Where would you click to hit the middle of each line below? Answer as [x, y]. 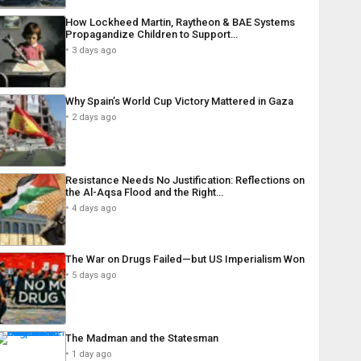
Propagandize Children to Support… [151, 35]
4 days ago [94, 209]
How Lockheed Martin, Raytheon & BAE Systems [180, 23]
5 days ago [94, 276]
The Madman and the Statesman [141, 338]
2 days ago [94, 118]
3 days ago [94, 51]
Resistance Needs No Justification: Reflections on [185, 180]
